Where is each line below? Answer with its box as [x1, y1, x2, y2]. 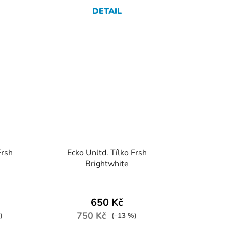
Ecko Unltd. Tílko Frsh [67, 147, 147, 158]
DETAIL [92, 6, 122, 17]
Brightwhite [85, 158, 129, 169]
